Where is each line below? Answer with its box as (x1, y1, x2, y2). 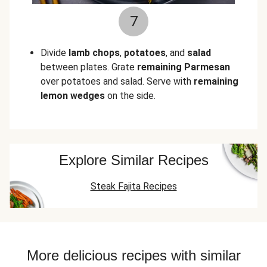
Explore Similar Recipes (58, 152, 209, 168)
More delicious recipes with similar (26, 247, 241, 263)
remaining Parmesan (137, 61, 230, 73)
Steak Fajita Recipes (90, 181, 177, 192)
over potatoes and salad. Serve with (41, 76, 194, 87)
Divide (41, 47, 69, 58)
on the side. (105, 90, 156, 101)
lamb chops (69, 47, 120, 58)
